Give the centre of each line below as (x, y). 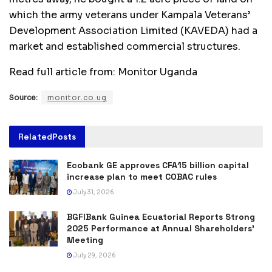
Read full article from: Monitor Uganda (103, 72)
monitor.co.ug (77, 98)
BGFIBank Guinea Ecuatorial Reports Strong (161, 217)
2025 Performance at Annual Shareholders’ (161, 229)
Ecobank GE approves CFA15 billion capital (158, 165)
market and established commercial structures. (125, 47)
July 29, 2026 (94, 256)
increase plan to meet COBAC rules (142, 177)
